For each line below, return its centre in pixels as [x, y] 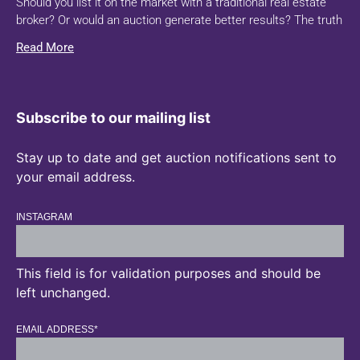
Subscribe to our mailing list [113, 118]
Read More [45, 48]
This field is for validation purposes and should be [168, 274]
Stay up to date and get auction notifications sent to [176, 158]
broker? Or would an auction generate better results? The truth [179, 20]
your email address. [76, 177]
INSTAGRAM [44, 217]
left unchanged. [63, 293]
